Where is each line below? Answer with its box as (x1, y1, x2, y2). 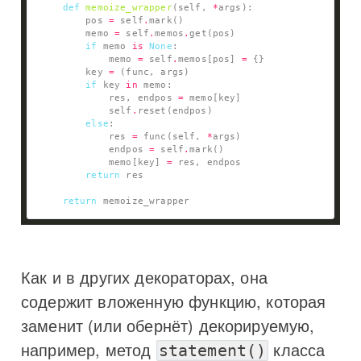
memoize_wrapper (85, 2, 172, 13)
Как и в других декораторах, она (21, 264, 268, 288)
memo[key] (39, 156, 167, 168)
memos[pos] (177, 53, 242, 64)
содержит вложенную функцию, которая (21, 288, 326, 313)
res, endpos (39, 92, 178, 103)
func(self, (137, 131, 207, 142)
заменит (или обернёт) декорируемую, (21, 313, 315, 337)
